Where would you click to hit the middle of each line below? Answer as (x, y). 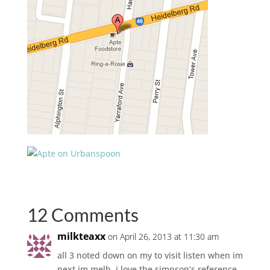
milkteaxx (81, 236)
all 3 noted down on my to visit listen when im (150, 255)
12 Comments (83, 214)
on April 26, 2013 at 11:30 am (163, 236)
